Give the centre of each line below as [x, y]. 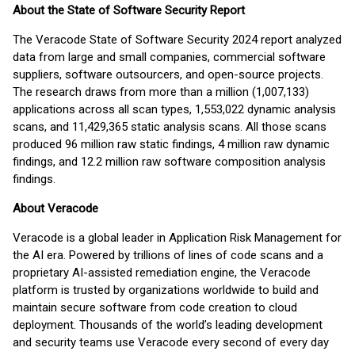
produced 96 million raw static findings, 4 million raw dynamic [171, 144]
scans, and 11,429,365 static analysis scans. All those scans [170, 127]
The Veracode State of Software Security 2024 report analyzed [177, 40]
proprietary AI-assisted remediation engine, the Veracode [162, 273]
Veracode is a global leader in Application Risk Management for [177, 238]
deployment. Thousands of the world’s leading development [168, 325]
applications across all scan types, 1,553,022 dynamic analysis [174, 109]
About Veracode [55, 208]
